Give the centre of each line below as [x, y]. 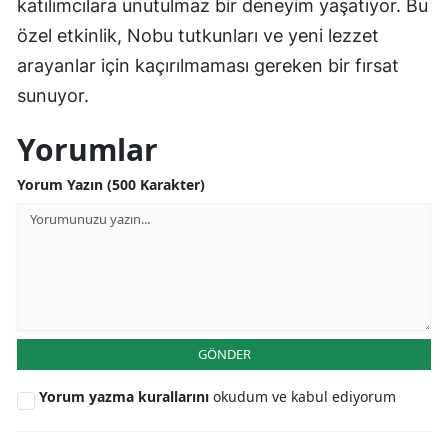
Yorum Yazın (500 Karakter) [111, 185]
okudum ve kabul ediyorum [304, 397]
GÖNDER [224, 354]
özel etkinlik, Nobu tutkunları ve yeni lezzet [198, 36]
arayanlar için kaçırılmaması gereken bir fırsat [208, 66]
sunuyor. [53, 96]
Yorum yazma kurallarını [126, 397]
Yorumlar [87, 150]
